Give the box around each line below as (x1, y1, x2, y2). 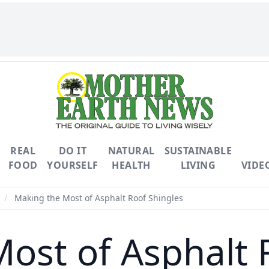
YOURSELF (47, 159, 98, 172)
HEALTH (112, 159, 151, 172)
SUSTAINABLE (164, 144, 232, 157)
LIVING (180, 159, 216, 172)
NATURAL (107, 144, 155, 157)
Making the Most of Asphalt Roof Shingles (12, 192, 183, 204)
